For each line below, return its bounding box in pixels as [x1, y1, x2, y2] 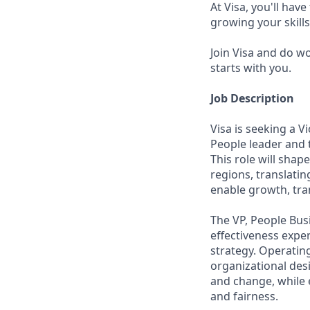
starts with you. [210, 60, 291, 75]
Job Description [210, 91, 294, 106]
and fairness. [210, 289, 278, 304]
